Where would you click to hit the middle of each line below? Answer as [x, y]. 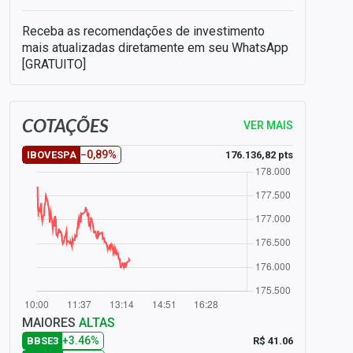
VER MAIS [268, 125]
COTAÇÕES [65, 125]
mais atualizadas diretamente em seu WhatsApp [155, 48]
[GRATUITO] [54, 64]
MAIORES [50, 323]
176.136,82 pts [259, 154]
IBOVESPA [52, 155]
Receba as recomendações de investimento [143, 31]
